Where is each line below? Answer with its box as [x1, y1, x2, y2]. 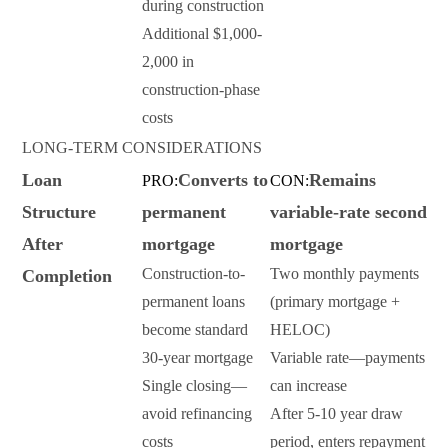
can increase [270, 377, 347, 395]
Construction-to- [142, 265, 245, 283]
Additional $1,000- [142, 25, 262, 43]
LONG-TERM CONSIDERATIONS [22, 139, 262, 157]
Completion [22, 266, 112, 287]
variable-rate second [270, 202, 427, 223]
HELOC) [270, 321, 330, 339]
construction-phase [142, 81, 260, 99]
